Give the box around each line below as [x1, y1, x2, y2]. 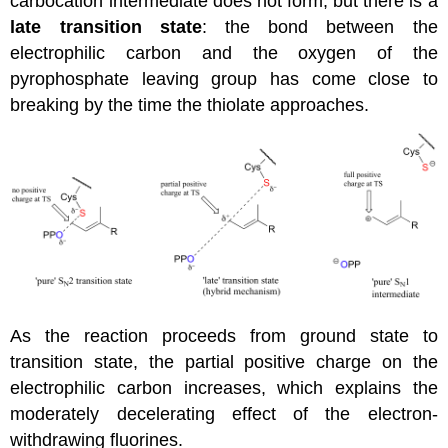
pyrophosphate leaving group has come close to [10, 68, 438, 89]
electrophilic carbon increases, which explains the [10, 378, 438, 399]
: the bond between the [201, 16, 438, 37]
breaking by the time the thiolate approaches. [10, 94, 370, 115]
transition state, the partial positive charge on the [10, 352, 438, 373]
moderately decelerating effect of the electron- [10, 404, 438, 425]
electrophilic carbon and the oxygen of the [10, 42, 438, 63]
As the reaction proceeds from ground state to [10, 326, 438, 347]
